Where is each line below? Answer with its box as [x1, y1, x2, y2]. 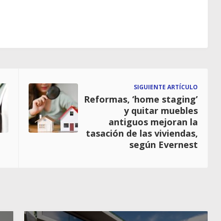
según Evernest [129, 138, 198, 150]
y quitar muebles [124, 104, 198, 116]
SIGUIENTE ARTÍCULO [134, 82, 198, 91]
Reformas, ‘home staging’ [84, 93, 198, 105]
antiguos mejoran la [109, 115, 198, 128]
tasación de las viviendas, [86, 127, 198, 139]
